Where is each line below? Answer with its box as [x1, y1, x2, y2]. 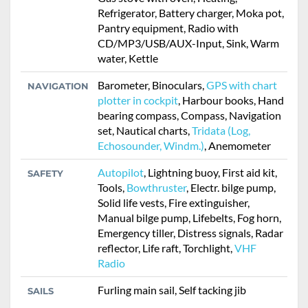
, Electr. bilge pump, [186, 181, 276, 195]
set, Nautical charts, [98, 124, 192, 137]
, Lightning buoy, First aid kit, [144, 166, 277, 179]
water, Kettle [98, 52, 158, 65]
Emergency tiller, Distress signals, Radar [98, 226, 283, 240]
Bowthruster [126, 181, 186, 195]
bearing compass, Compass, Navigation [98, 109, 281, 122]
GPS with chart [206, 78, 277, 92]
